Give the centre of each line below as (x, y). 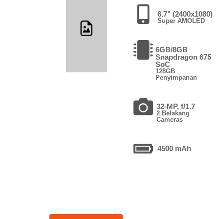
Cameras (169, 119)
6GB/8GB (172, 49)
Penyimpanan (176, 77)
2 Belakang (173, 113)
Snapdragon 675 (184, 57)
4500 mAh (175, 148)
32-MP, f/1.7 (175, 106)
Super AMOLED (181, 21)
